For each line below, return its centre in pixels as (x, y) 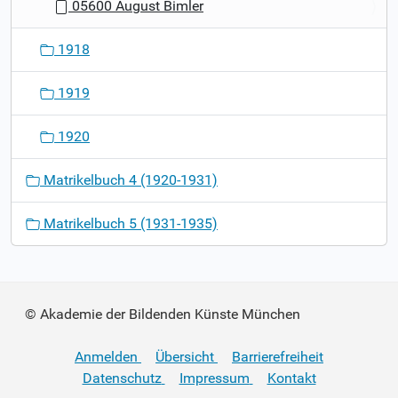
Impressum (214, 378)
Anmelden (106, 357)
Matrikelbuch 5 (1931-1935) (129, 223)
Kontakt (291, 378)
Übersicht (185, 357)
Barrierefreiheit (278, 357)
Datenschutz (122, 378)
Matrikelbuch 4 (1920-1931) (129, 179)
